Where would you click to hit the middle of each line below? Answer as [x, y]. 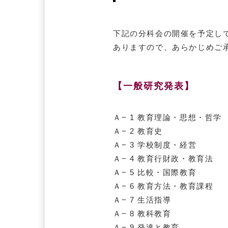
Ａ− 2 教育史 [138, 131]
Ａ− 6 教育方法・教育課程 [163, 186]
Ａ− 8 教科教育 [142, 213]
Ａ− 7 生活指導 [142, 199]
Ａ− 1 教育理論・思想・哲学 [167, 117]
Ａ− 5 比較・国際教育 [155, 172]
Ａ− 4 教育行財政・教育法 [163, 158]
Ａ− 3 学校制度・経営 [155, 145]
